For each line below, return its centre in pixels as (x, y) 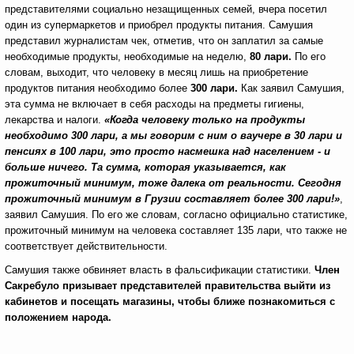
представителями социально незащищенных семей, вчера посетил (166, 9)
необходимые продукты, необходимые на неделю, (127, 56)
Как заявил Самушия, (293, 88)
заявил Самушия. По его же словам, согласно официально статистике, (176, 215)
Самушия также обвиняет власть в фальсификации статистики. (160, 270)
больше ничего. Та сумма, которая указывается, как (145, 167)
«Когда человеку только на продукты (205, 120)
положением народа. (58, 317)
